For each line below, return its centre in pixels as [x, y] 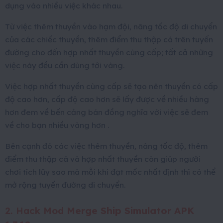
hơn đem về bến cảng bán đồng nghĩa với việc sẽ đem [107, 112]
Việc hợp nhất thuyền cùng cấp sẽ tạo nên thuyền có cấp [111, 86]
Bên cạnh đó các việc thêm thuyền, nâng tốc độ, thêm [106, 146]
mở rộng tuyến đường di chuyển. [65, 185]
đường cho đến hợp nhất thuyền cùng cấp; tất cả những [109, 53]
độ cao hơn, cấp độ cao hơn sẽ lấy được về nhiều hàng [107, 99]
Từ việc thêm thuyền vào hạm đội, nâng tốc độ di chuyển [111, 27]
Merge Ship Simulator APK [130, 211]
